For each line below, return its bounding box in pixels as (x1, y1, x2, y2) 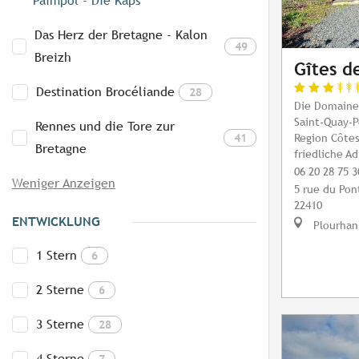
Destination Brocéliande (36, 84, 175, 100)
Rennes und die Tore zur (35, 119, 175, 135)
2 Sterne (36, 282, 84, 298)
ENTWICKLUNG (12, 214, 100, 230)
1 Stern (36, 248, 77, 264)
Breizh (34, 50, 71, 66)
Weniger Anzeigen (12, 175, 115, 192)
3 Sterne (36, 317, 84, 333)
